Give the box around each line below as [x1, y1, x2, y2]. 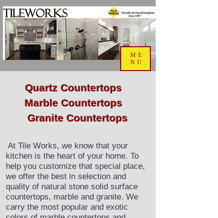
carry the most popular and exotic [6, 202, 128, 212]
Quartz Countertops [25, 82, 131, 93]
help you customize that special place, [6, 162, 145, 171]
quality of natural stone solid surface [6, 182, 138, 191]
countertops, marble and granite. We [6, 192, 138, 201]
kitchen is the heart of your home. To [6, 151, 139, 161]
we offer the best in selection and [6, 172, 126, 181]
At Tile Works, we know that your [8, 141, 128, 150]
